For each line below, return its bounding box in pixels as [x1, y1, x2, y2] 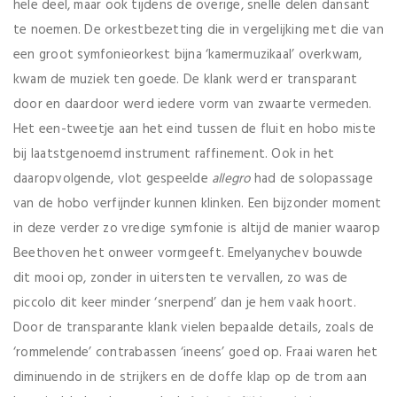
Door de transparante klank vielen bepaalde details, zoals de [13, 317, 375, 339]
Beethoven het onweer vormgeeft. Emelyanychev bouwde [13, 243, 363, 265]
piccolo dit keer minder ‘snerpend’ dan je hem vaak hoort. [13, 292, 356, 315]
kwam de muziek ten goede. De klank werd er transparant [13, 69, 358, 91]
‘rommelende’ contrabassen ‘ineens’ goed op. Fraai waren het [13, 342, 378, 364]
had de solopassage [250, 168, 373, 191]
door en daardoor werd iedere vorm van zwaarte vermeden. [13, 94, 372, 116]
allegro [211, 168, 251, 191]
